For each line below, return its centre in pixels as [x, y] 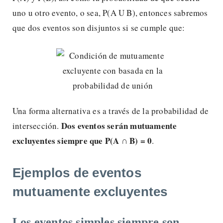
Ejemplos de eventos [77, 172]
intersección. [37, 125]
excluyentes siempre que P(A [67, 140]
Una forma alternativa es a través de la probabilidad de [111, 111]
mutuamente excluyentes [90, 191]
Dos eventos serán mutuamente [119, 125]
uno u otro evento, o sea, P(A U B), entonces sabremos [110, 12]
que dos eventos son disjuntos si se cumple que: [99, 27]
